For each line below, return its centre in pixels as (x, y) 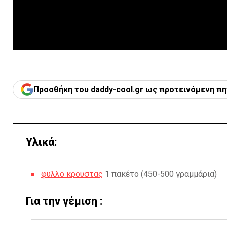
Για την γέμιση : (64, 201)
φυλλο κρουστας (72, 174)
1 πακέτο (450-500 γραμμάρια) (160, 174)
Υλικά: (42, 142)
